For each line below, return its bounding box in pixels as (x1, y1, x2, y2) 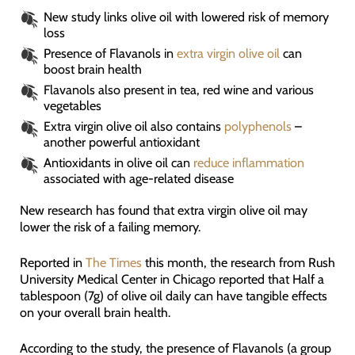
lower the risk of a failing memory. (19, 218, 200, 235)
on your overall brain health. (19, 304, 170, 321)
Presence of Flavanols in (43, 44, 177, 61)
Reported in (19, 254, 86, 271)
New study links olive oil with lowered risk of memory (43, 8, 329, 25)
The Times (85, 254, 142, 271)
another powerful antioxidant (43, 133, 200, 150)
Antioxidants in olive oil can (43, 154, 193, 170)
